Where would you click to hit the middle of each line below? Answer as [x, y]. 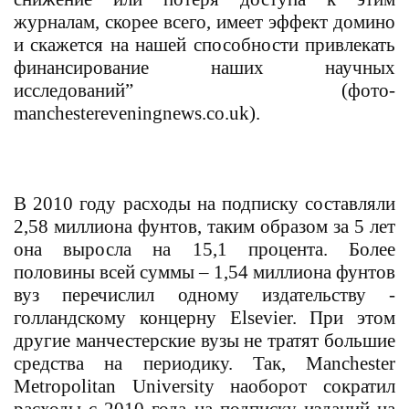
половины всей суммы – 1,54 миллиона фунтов [204, 272]
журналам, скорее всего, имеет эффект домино [204, 21]
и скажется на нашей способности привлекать [204, 44]
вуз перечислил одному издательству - [204, 294]
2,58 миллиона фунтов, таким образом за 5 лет [204, 226]
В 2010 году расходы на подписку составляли [204, 203]
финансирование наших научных [204, 67]
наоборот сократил [313, 386]
